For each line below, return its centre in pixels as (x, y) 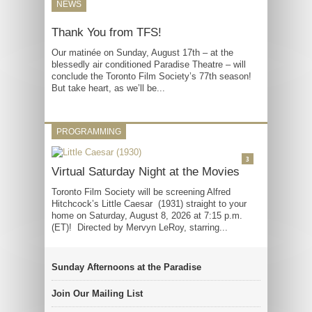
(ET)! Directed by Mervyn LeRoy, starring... (140, 227)
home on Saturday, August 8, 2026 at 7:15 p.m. (147, 216)
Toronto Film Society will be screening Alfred (141, 192)
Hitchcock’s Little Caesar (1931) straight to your (149, 204)
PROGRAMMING (89, 132)
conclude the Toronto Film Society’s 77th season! (151, 76)
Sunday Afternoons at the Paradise (126, 267)
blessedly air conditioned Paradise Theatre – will (149, 64)
